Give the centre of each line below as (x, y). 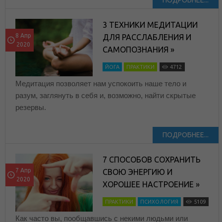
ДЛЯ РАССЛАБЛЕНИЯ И (147, 37)
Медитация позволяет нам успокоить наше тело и (101, 84)
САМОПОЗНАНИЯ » (139, 50)
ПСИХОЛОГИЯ (160, 202)
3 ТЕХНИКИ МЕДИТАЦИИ (150, 25)
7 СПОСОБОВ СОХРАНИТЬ (152, 160)
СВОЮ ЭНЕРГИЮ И (138, 172)
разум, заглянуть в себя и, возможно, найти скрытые (106, 96)
